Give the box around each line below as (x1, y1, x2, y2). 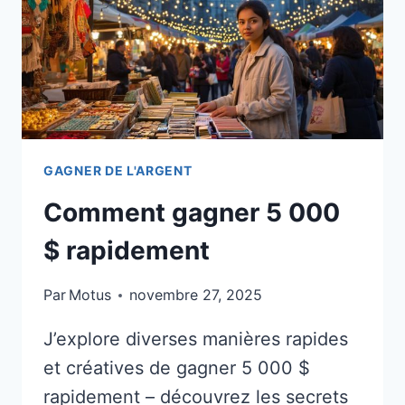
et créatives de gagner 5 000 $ (43, 357, 310, 380)
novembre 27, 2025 (129, 286, 263, 305)
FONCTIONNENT (151, 61, 279, 80)
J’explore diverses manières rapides (43, 328, 348, 351)
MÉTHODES (151, 15, 241, 34)
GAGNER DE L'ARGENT (43, 163, 193, 179)
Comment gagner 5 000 (43, 197, 340, 229)
